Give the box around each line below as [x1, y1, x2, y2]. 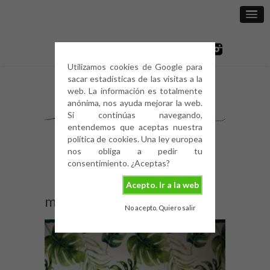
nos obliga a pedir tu [67, 146, 202, 156]
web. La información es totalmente [67, 86, 202, 96]
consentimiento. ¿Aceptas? [67, 158, 170, 168]
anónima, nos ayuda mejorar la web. [67, 98, 202, 108]
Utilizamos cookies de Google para [67, 61, 202, 72]
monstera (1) [45, 192, 127, 210]
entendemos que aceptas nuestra [67, 122, 202, 132]
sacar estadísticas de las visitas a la [67, 74, 202, 84]
